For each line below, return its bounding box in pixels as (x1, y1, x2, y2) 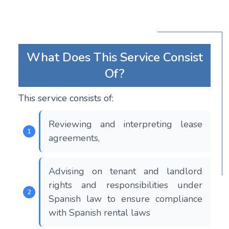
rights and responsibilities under (49, 179, 202, 192)
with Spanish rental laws (49, 207, 150, 219)
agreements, (49, 132, 102, 145)
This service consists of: (18, 92, 113, 105)
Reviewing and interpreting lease (49, 118, 202, 131)
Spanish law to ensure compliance (49, 193, 202, 205)
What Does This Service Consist (26, 49, 203, 66)
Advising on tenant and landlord (49, 165, 202, 178)
